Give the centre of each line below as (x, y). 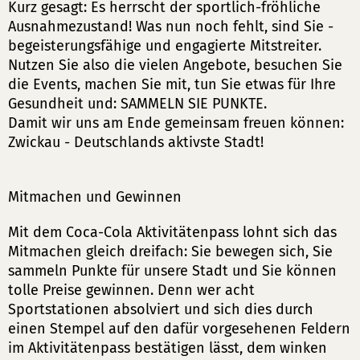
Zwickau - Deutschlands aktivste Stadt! (136, 142)
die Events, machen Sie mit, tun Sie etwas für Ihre (172, 84)
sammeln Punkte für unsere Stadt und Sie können (172, 271)
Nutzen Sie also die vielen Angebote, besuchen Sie (175, 65)
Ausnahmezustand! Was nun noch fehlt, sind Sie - (171, 27)
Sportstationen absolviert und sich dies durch (161, 309)
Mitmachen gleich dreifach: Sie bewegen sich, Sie (170, 252)
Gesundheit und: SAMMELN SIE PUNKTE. (137, 104)
